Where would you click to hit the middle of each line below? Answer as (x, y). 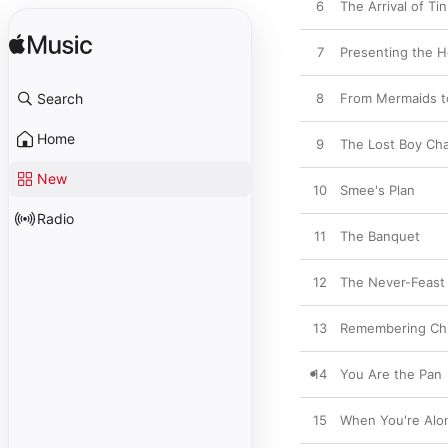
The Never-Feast (392, 282)
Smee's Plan (377, 190)
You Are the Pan (391, 374)
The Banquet (380, 236)
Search (60, 98)
